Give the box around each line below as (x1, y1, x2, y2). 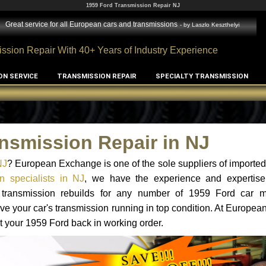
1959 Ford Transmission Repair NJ (86, 2, 180, 8)
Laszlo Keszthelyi (192, 21, 240, 28)
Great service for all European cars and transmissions (4, 20, 178, 28)
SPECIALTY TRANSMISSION (155, 72, 248, 80)
